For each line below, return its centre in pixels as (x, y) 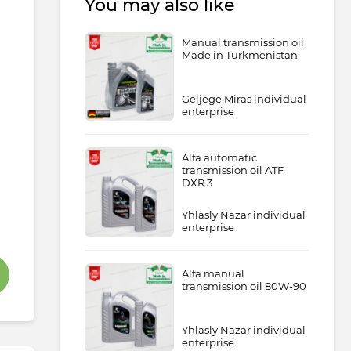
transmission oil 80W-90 (244, 286)
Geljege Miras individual (244, 99)
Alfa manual (213, 273)
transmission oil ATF (233, 170)
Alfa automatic (220, 158)
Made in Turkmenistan (240, 55)
